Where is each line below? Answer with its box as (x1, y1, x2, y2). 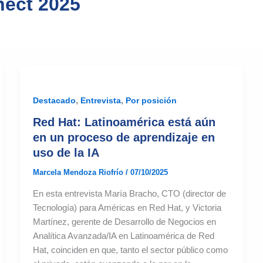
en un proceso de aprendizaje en (33, 130, 215, 144)
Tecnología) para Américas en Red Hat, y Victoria (33, 203, 222, 213)
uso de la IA (33, 146, 100, 159)
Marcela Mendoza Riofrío (33, 167, 126, 177)
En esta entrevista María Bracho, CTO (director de (33, 188, 227, 199)
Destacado (33, 95, 76, 105)
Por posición (126, 95, 177, 105)
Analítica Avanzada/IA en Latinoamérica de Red (33, 231, 215, 241)
